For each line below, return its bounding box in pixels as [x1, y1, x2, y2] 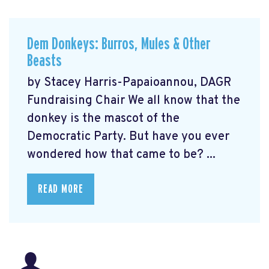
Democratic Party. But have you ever [27, 129, 229, 145]
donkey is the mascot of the [27, 111, 180, 127]
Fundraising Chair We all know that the [27, 93, 240, 109]
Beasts [27, 52, 62, 70]
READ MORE [38, 183, 83, 196]
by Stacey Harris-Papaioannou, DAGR [27, 75, 231, 91]
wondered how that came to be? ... [27, 147, 216, 163]
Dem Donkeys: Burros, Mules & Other [27, 35, 210, 53]
